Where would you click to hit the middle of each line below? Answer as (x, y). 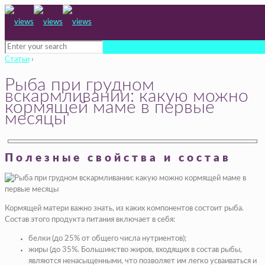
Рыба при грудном (80, 85)
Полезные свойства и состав (118, 158)
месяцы (35, 119)
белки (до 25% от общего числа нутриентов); (107, 239)
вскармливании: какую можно (127, 96)
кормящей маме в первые (110, 107)
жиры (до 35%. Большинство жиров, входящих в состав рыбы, (135, 250)
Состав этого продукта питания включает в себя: (90, 220)
